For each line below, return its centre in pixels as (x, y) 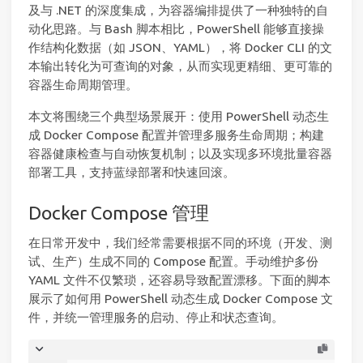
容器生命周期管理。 (83, 85)
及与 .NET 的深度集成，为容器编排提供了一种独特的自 (178, 11)
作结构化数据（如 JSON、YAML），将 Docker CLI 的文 (180, 48)
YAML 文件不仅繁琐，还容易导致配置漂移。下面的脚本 (179, 280)
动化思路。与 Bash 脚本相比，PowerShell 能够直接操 (176, 29)
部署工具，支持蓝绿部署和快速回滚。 (132, 172)
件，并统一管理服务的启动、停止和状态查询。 (156, 318)
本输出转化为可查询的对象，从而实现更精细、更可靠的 (180, 66)
